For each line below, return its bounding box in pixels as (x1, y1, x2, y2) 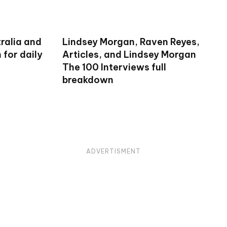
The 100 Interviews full (62, 61, 166, 73)
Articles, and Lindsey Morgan (62, 48, 196, 60)
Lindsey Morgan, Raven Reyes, (62, 35, 200, 48)
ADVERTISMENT (86, 147, 141, 155)
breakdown (62, 73, 113, 86)
